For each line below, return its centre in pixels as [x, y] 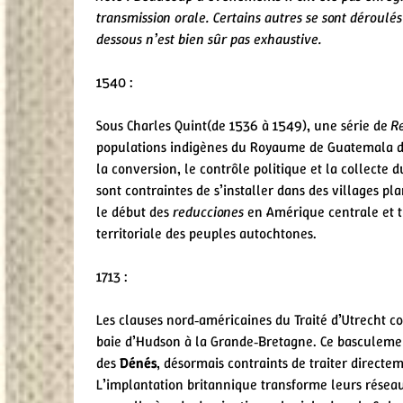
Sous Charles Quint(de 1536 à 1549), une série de [244, 125]
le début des [134, 211]
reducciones [208, 211]
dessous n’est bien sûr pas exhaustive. [209, 39]
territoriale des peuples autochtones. [206, 233]
